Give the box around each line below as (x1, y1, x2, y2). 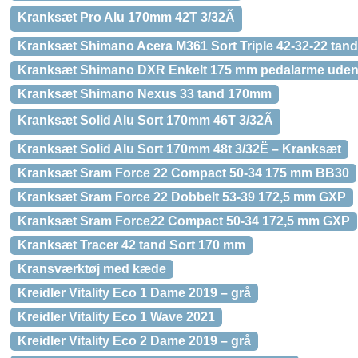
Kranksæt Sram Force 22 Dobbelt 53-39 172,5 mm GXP (18, 190, 346, 204)
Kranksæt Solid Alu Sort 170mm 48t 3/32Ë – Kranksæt (18, 142, 341, 156)
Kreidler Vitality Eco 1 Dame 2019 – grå (18, 286, 251, 300)
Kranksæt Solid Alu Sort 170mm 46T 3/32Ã (18, 113, 273, 127)
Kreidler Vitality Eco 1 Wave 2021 (18, 310, 215, 324)
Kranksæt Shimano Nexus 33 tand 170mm (18, 87, 272, 101)
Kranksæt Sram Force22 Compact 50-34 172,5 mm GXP (18, 214, 350, 228)
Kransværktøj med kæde (18, 262, 166, 276)
